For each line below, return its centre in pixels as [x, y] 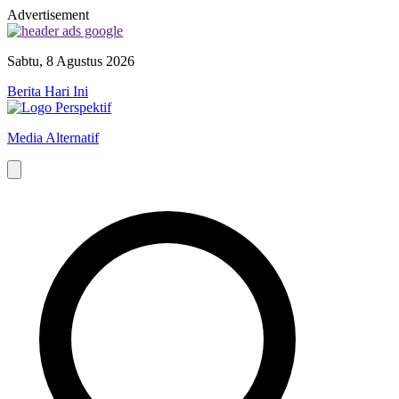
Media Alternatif [53, 138]
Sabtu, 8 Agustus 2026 [71, 61]
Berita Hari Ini [48, 91]
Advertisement [48, 15]
